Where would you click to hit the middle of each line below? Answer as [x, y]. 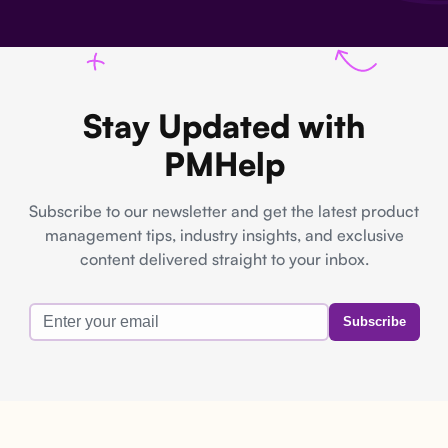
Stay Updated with [224, 126]
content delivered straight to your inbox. [224, 259]
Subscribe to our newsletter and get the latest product [224, 211]
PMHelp [224, 164]
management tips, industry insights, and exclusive [224, 235]
